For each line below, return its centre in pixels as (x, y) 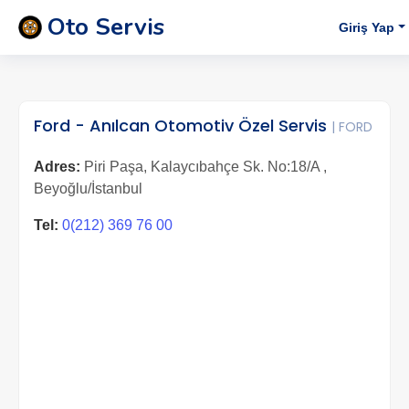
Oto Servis (106, 27)
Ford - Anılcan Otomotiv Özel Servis (183, 126)
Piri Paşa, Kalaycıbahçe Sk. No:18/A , (204, 167)
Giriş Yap (367, 27)
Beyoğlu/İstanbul (88, 189)
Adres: (57, 167)
